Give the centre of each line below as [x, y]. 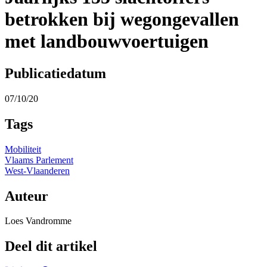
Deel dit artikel [51, 246]
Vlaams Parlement [39, 160]
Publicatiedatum [55, 73]
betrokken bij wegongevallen [122, 19]
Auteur [27, 196]
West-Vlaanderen [37, 170]
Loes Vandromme [38, 221]
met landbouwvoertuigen [107, 41]
